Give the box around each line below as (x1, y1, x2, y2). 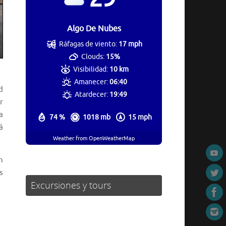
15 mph (128, 113, 152, 122)
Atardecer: (74, 90, 108, 99)
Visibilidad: (73, 65, 108, 74)
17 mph (119, 40, 143, 49)
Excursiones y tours (31, 179, 111, 192)
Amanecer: (74, 78, 108, 87)
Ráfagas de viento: (59, 40, 118, 49)
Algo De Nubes (67, 24, 121, 34)
